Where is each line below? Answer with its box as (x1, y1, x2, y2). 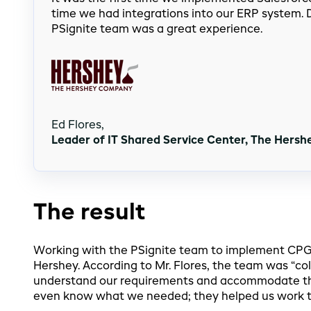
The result (33, 201, 145, 224)
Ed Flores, (51, 119, 107, 131)
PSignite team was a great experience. (51, 24, 262, 35)
